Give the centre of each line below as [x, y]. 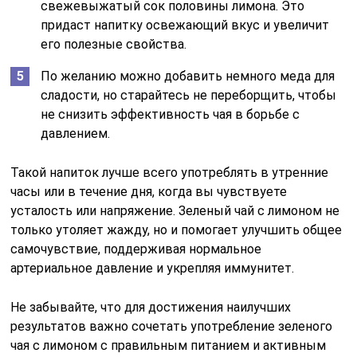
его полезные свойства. [114, 44]
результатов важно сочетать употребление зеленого [172, 326]
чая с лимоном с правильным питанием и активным [169, 345]
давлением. [76, 133]
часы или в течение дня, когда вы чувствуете [149, 191]
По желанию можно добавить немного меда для [188, 76]
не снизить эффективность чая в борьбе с [171, 114]
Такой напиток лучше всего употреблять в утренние [170, 172]
